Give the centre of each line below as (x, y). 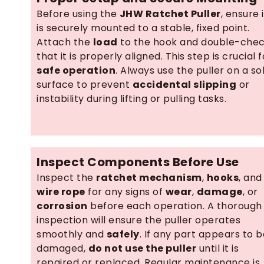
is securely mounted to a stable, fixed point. (143, 28)
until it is (217, 248)
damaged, (62, 248)
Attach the (65, 42)
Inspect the (66, 178)
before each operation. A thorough (175, 206)
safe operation (76, 70)
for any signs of (125, 192)
